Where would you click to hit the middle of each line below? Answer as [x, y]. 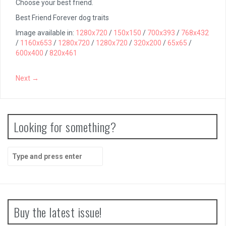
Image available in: [46, 33]
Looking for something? [65, 127]
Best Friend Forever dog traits [62, 18]
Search [19, 152]
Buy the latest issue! [58, 212]
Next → [27, 78]
